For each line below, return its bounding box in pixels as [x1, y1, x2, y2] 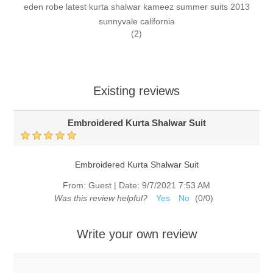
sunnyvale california [98, 16, 175, 27]
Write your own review [76, 227, 197, 241]
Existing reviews [93, 84, 180, 98]
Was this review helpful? [54, 193, 147, 204]
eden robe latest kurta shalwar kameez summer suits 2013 [23, 2, 250, 12]
